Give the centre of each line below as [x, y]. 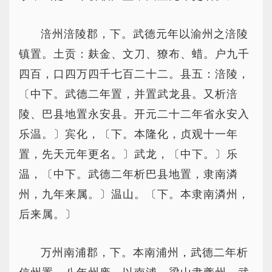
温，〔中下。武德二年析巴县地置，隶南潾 [128, 174]
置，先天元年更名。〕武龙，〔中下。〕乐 [128, 154]
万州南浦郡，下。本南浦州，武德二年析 [144, 253]
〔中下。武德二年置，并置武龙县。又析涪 [128, 94]
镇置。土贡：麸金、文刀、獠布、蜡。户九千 [134, 54]
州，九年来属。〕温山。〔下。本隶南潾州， [134, 194]
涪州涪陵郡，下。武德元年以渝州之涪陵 [144, 34]
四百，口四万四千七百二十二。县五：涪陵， [134, 74]
